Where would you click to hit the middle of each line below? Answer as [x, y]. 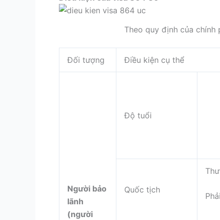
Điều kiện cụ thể [154, 60]
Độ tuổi [138, 115]
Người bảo [87, 188]
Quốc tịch [142, 189]
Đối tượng [86, 60]
